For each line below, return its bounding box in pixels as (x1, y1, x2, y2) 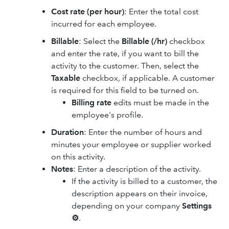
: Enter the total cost (124, 7, 198, 16)
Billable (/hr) (122, 36, 167, 46)
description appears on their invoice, (72, 189, 208, 198)
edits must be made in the (111, 98, 209, 107)
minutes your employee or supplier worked (51, 140, 211, 149)
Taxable (51, 73, 80, 83)
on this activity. (51, 152, 105, 162)
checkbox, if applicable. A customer (80, 73, 215, 83)
